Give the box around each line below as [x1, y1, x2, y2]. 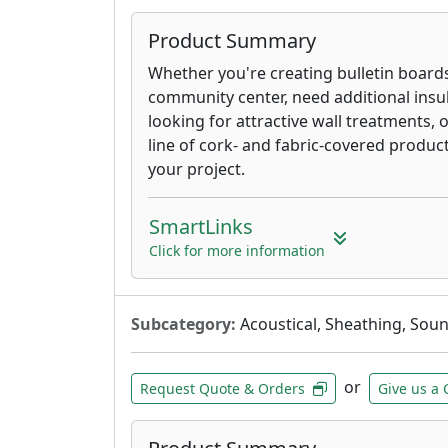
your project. [148, 157, 245, 180]
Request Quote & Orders [140, 378, 305, 398]
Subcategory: [131, 312, 236, 335]
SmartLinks [149, 212, 253, 240]
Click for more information [149, 240, 325, 260]
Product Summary [148, 26, 316, 54]
